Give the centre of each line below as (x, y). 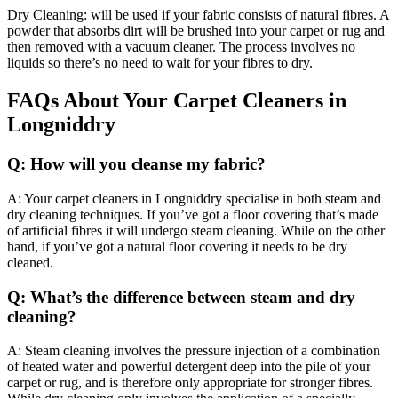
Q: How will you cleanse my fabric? (136, 164)
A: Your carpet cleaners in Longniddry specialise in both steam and (194, 198)
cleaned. (30, 262)
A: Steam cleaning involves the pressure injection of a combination (194, 351)
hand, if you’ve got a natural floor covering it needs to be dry (177, 246)
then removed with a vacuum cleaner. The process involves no (181, 47)
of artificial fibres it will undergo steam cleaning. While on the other (196, 230)
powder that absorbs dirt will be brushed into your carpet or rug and (196, 31)
